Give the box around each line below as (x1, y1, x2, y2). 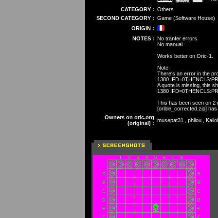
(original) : (127, 120, 154, 126)
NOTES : (132, 36, 154, 41)
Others (157, 6, 174, 12)
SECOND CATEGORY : (96, 15, 154, 21)
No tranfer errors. (157, 36, 199, 41)
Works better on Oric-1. (157, 53, 213, 59)
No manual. (157, 41, 184, 47)
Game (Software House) (157, 15, 215, 21)
